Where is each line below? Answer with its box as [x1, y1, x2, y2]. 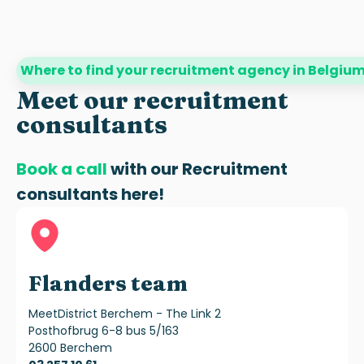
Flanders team [28, 271, 188, 297]
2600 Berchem [28, 340, 112, 357]
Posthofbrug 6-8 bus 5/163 [28, 323, 179, 340]
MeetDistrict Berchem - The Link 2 [28, 305, 221, 323]
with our [110, 158, 182, 181]
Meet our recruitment [16, 85, 288, 116]
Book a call [16, 158, 107, 181]
